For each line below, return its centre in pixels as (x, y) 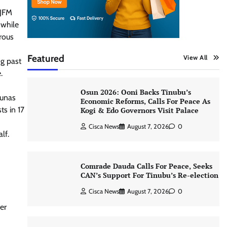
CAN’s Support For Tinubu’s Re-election (149, 175)
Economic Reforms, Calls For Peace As (145, 101)
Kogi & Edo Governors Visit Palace (140, 110)
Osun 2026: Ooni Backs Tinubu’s (136, 92)
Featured (46, 59)
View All (195, 58)
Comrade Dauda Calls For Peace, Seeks (146, 166)
